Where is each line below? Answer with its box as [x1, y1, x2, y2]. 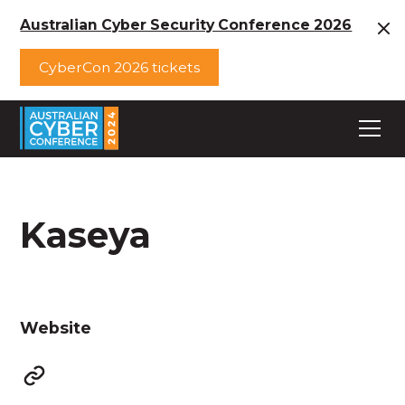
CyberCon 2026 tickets [39, 59, 201, 77]
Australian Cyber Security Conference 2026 [20, 15, 353, 33]
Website [20, 317, 92, 337]
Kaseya [20, 212, 152, 257]
